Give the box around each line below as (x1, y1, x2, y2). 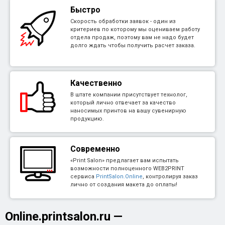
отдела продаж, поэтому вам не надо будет (70, 34, 194, 41)
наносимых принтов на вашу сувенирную (70, 107, 186, 114)
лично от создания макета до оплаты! (70, 181, 177, 188)
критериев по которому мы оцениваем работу (70, 26, 200, 33)
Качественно (70, 78, 122, 88)
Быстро (70, 5, 100, 15)
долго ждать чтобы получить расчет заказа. (70, 42, 195, 49)
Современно (70, 144, 120, 154)
